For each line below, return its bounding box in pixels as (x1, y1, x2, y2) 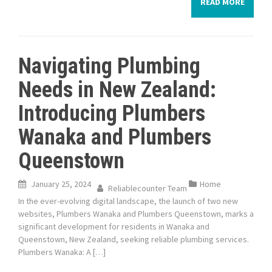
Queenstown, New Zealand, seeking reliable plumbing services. (18, 234, 249, 245)
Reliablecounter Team (108, 183, 187, 194)
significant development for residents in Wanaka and (18, 221, 209, 232)
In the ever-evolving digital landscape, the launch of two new (18, 195, 238, 206)
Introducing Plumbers (18, 101, 205, 126)
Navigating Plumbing (18, 53, 200, 79)
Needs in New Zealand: (18, 77, 216, 103)
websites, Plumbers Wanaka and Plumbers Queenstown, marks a (18, 208, 254, 219)
